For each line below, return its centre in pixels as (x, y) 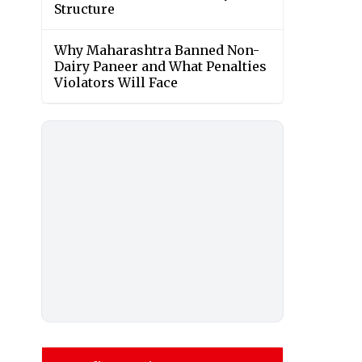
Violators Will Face (116, 83)
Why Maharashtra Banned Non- (157, 51)
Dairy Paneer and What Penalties (160, 67)
